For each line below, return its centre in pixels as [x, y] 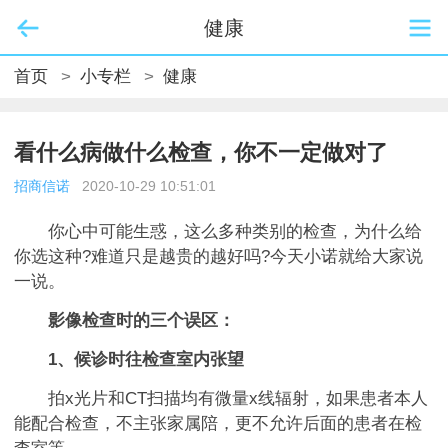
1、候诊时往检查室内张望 [129, 359]
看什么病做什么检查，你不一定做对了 [201, 152]
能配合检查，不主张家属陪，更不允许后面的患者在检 [218, 423]
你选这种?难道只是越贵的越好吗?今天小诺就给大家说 [218, 256]
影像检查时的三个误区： [141, 320]
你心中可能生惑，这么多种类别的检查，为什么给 [218, 231]
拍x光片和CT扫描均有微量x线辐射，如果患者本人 [221, 398]
